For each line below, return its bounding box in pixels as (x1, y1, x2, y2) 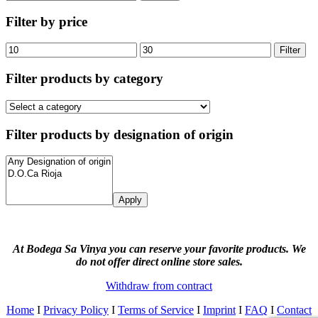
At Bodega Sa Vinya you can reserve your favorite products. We (12, 243, 306, 256)
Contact (277, 304, 312, 317)
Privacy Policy (43, 304, 109, 317)
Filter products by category (6, 71, 163, 87)
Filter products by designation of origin (6, 126, 234, 142)
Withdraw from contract (106, 280, 212, 292)
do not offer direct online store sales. (75, 256, 243, 268)
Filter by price (6, 13, 87, 29)
